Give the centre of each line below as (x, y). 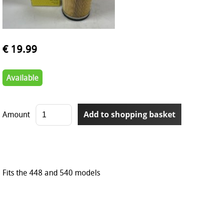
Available (22, 77)
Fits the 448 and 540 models (51, 172)
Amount (16, 114)
